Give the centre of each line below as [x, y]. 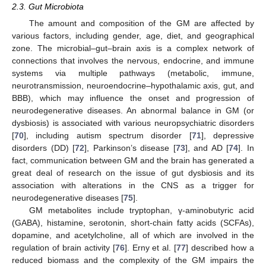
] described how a [220, 248]
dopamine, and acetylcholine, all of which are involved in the [133, 235]
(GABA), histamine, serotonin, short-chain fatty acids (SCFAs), [133, 223]
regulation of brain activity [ [64, 248]
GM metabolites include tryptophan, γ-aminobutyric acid [141, 210]
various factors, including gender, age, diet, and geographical [133, 36]
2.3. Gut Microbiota [48, 7]
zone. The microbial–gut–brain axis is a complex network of [133, 48]
